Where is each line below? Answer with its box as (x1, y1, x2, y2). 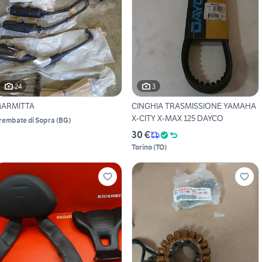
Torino (131, 143, 152, 152)
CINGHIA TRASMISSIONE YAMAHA (131, 101, 256, 112)
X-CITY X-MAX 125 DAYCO (131, 113, 223, 124)
